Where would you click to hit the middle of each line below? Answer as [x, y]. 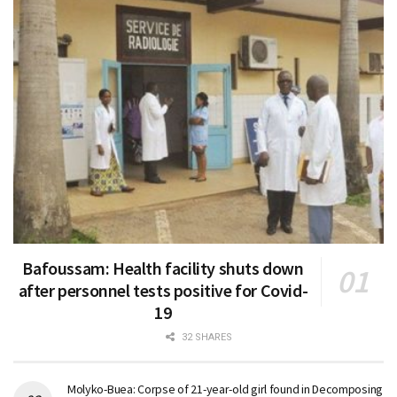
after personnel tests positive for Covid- [163, 291]
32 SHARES [205, 338]
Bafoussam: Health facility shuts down [163, 269]
